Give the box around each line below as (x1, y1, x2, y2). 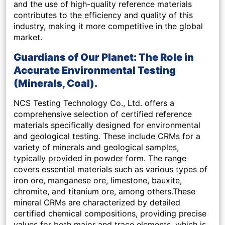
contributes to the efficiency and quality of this (14, 10, 193, 21)
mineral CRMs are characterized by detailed (14, 197, 180, 208)
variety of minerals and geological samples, (14, 142, 179, 153)
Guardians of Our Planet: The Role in (14, 51, 194, 64)
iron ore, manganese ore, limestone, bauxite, (14, 175, 182, 186)
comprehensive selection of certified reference (14, 109, 192, 120)
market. (14, 32, 42, 43)
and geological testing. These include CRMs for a (14, 131, 200, 142)
